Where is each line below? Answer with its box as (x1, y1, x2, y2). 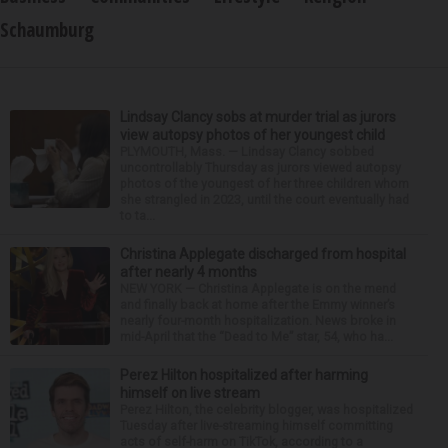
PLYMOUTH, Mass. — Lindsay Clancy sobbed (120, 144, 374, 159)
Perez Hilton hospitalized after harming (120, 367, 368, 383)
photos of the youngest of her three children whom (120, 176, 409, 191)
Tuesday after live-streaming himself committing (120, 418, 393, 433)
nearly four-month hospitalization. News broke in (120, 313, 396, 328)
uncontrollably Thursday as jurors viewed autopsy (120, 160, 401, 175)
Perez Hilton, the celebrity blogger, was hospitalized (120, 402, 413, 417)
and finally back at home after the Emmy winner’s (120, 297, 395, 312)
